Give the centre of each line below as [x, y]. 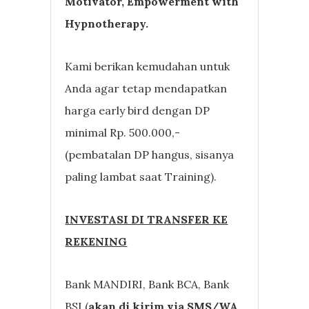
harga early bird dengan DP [138, 110]
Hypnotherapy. [107, 23]
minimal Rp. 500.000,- [123, 132]
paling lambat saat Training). [141, 176]
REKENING [96, 241]
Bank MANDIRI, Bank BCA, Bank [147, 284]
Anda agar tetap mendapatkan [146, 88]
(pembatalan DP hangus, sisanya [150, 154]
